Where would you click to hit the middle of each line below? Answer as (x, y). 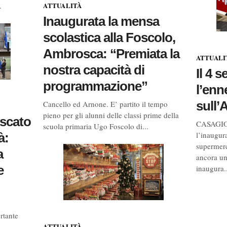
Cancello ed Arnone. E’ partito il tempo (106, 104)
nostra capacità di (94, 70)
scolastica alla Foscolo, (109, 37)
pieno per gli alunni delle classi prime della (111, 115)
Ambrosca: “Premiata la (111, 53)
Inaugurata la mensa (101, 21)
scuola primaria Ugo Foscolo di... (96, 126)
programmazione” (96, 86)
